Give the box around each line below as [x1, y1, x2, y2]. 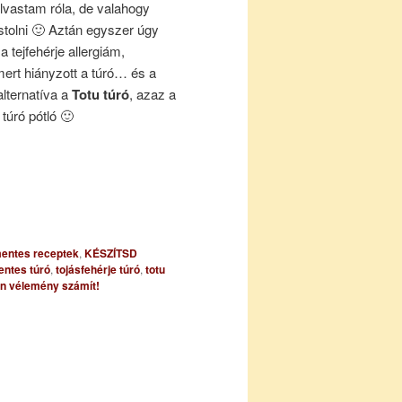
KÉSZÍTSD [84, 244, 137, 261]
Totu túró [68, 84, 130, 105]
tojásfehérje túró [56, 260, 140, 277]
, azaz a [129, 84, 177, 104]
